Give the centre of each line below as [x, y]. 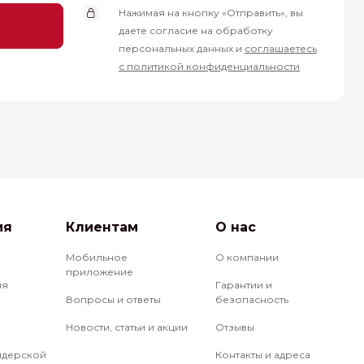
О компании [247, 257]
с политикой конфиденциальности [209, 66]
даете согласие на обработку [196, 30]
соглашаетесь [281, 48]
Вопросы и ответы [114, 299]
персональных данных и [182, 48]
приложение [100, 272]
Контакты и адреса [262, 355]
